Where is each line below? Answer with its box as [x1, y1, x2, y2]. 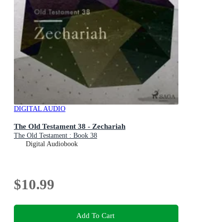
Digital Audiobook [26, 140, 78, 148]
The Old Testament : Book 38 [14, 131, 97, 139]
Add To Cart [76, 211, 114, 220]
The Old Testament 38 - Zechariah [14, 121, 125, 130]
